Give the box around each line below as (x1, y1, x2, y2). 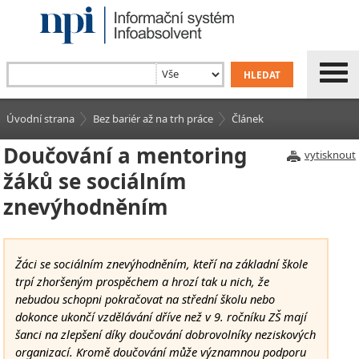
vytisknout (305, 147, 356, 162)
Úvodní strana (6, 111, 75, 126)
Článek (232, 111, 264, 126)
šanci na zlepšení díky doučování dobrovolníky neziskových (15, 326, 317, 343)
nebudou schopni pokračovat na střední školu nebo (15, 291, 276, 308)
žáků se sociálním (3, 167, 187, 196)
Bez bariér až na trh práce (93, 111, 213, 126)
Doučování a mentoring (3, 141, 247, 170)
